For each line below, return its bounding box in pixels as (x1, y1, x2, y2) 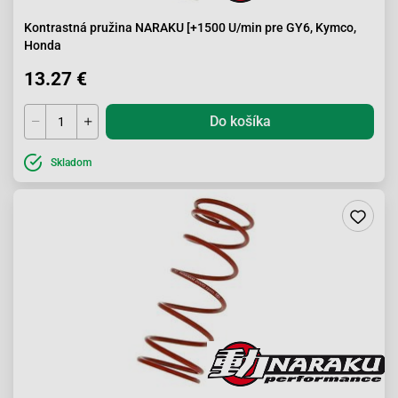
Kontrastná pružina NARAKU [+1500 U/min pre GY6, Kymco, (24, 20, 356, 35)
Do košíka (209, 113, 271, 130)
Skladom (51, 156, 92, 169)
